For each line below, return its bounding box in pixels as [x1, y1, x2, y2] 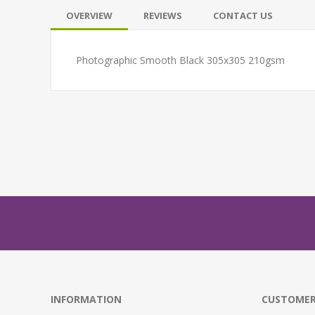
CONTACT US [213, 8, 273, 22]
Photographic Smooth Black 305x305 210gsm [76, 53, 285, 67]
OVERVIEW [66, 8, 112, 22]
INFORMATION [51, 292, 122, 306]
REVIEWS [143, 8, 182, 22]
